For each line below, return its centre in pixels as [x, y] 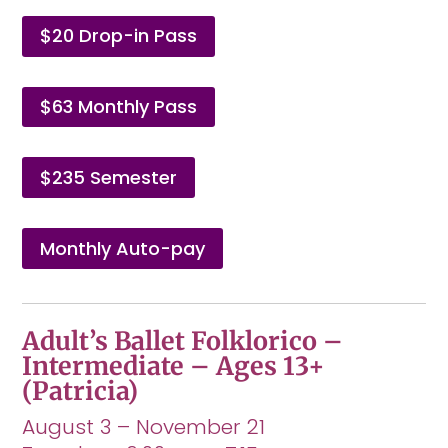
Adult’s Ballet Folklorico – [183, 341]
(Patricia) [80, 391]
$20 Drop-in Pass [119, 36]
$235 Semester [109, 177]
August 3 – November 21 [144, 427]
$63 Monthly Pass [119, 106]
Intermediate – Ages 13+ [174, 366]
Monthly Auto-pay [123, 248]
